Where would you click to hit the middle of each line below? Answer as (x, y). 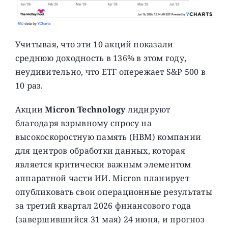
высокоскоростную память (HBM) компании (108, 137)
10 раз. (29, 85)
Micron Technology (85, 109)
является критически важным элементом (103, 164)
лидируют (148, 109)
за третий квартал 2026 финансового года (103, 205)
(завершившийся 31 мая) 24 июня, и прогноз (110, 219)
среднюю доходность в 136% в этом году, (101, 58)
